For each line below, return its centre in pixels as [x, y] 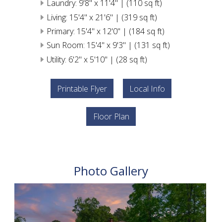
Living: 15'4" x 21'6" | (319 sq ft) [102, 17]
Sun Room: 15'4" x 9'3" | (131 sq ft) [108, 45]
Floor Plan [111, 117]
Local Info [147, 88]
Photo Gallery [111, 170]
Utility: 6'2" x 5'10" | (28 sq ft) [97, 59]
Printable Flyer [82, 88]
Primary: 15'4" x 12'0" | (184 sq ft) [105, 31]
